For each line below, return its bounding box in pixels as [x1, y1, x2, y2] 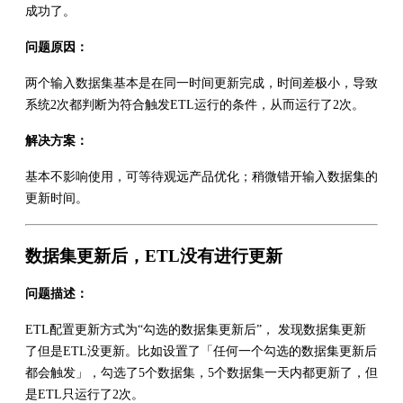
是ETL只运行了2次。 [25, 387, 144, 401]
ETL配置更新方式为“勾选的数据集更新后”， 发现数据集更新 [25, 322, 366, 336]
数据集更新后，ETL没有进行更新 [25, 246, 282, 265]
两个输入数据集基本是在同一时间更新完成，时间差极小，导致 [25, 76, 378, 90]
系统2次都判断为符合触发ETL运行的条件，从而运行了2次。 [25, 97, 364, 112]
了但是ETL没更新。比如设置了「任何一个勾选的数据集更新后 [25, 344, 377, 358]
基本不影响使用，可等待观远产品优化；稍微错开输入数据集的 [25, 169, 378, 184]
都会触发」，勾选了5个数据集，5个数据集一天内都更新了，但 [25, 365, 378, 380]
